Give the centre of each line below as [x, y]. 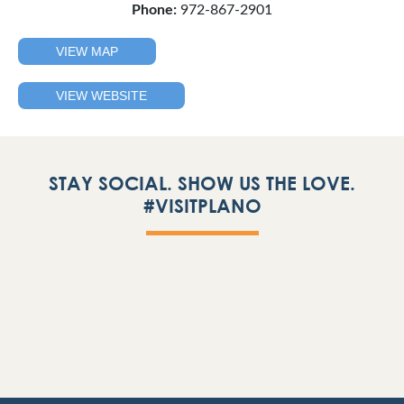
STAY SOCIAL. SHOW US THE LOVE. [202, 183]
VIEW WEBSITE [101, 96]
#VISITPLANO [202, 206]
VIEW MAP [87, 51]
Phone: [154, 10]
